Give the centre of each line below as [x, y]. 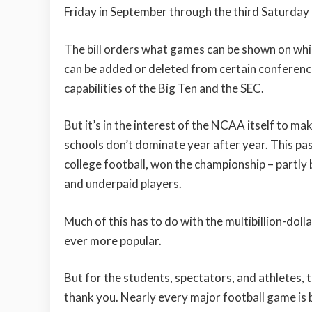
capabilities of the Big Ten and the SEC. [164, 88]
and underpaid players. [123, 184]
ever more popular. [113, 240]
